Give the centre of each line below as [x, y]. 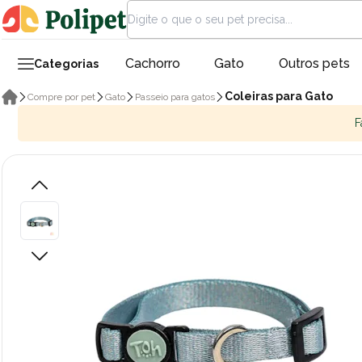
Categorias [66, 63]
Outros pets [314, 63]
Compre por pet [61, 97]
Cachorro [152, 63]
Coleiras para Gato [279, 96]
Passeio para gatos [175, 97]
